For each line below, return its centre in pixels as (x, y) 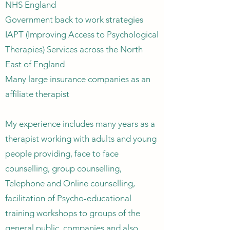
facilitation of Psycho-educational (68, 198)
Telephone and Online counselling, (70, 183)
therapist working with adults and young (81, 139)
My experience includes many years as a (80, 124)
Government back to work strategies (74, 20)
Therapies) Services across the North (74, 49)
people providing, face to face (62, 154)
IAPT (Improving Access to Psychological (82, 34)
